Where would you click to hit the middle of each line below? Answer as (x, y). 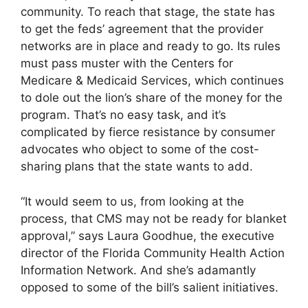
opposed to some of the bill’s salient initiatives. (150, 287)
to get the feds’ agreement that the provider (142, 29)
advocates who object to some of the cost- (140, 150)
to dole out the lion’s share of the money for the (152, 98)
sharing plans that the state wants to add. (137, 167)
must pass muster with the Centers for (127, 64)
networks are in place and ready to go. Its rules (151, 46)
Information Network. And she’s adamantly (138, 270)
